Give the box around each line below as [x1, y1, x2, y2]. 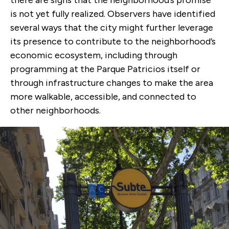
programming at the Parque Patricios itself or [10, 63, 200, 75]
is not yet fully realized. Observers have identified [10, 8, 215, 20]
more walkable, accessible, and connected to [10, 91, 196, 103]
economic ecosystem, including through [10, 50, 177, 61]
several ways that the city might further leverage [10, 22, 213, 34]
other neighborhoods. [10, 105, 101, 117]
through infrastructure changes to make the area [10, 77, 213, 89]
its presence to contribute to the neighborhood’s [10, 36, 216, 48]
